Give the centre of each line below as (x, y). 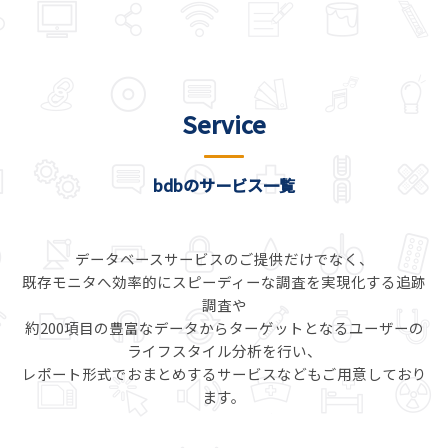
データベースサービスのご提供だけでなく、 (224, 259)
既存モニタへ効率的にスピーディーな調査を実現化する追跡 (224, 282)
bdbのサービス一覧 (224, 184)
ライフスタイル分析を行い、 (224, 351)
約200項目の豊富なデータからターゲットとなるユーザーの (224, 328)
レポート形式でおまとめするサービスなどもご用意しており (224, 374)
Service (224, 123)
